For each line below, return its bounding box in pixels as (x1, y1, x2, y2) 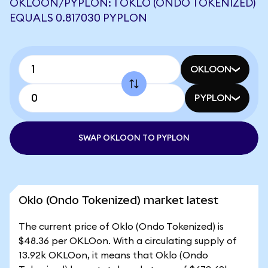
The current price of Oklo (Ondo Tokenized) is (19, 222, 224, 232)
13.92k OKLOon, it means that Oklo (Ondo (19, 251, 208, 260)
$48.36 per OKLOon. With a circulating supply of (19, 236, 237, 246)
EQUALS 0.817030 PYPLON (10, 13, 147, 23)
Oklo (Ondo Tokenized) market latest (19, 194, 218, 206)
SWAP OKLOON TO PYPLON (78, 134, 190, 142)
